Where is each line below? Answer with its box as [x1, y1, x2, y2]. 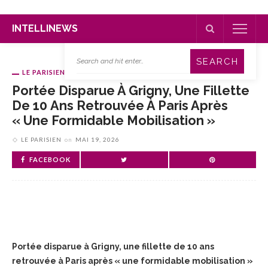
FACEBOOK [29, 156, 71, 163]
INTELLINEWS [12, 23, 78, 34]
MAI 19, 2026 [75, 136, 120, 143]
